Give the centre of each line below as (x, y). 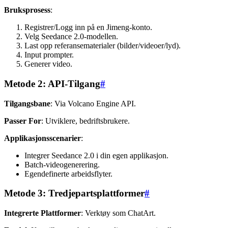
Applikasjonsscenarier (42, 138)
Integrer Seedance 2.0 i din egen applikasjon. (96, 155)
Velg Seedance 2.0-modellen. (71, 37)
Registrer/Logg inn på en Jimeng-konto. (88, 27)
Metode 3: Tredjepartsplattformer (74, 193)
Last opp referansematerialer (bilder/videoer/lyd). (103, 46)
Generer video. (48, 64)
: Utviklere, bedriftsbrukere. (85, 121)
